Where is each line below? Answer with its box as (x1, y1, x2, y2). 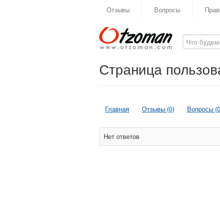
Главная (105, 104, 129, 113)
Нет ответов (104, 132, 139, 141)
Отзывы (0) (142, 104, 174, 113)
